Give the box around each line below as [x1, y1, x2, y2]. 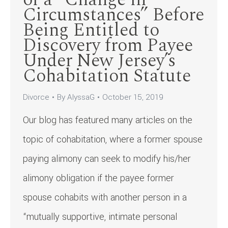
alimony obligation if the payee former [23, 171, 174, 185]
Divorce [23, 91, 49, 103]
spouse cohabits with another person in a [23, 190, 187, 204]
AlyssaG [67, 91, 95, 103]
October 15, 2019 [102, 91, 163, 103]
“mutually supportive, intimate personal [23, 210, 177, 223]
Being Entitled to [23, 16, 159, 44]
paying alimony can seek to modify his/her [23, 152, 191, 165]
